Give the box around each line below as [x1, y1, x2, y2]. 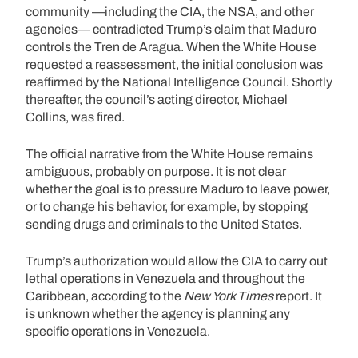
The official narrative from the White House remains [26, 146, 313, 161]
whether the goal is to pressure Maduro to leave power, [26, 181, 330, 196]
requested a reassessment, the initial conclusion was [26, 57, 323, 71]
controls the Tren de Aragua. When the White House [26, 39, 316, 54]
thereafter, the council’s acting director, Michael [26, 92, 288, 106]
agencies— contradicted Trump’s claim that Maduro [26, 22, 316, 36]
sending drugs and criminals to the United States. [26, 217, 302, 231]
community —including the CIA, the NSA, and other [26, 4, 314, 18]
